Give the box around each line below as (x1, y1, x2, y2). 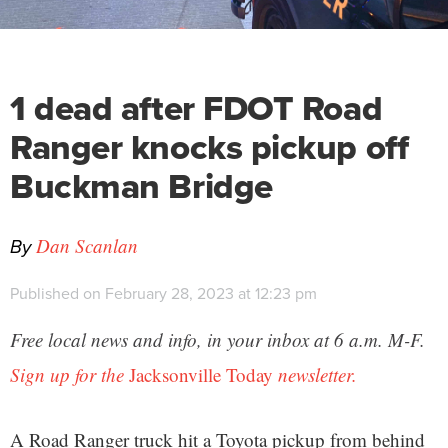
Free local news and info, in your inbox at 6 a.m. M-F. (10, 327, 425, 352)
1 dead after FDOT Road (10, 82, 383, 134)
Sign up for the (10, 362, 129, 387)
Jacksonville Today (129, 362, 273, 387)
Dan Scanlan (36, 233, 138, 258)
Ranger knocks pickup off (10, 121, 409, 173)
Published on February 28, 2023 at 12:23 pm (10, 282, 317, 305)
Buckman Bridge (10, 160, 273, 212)
